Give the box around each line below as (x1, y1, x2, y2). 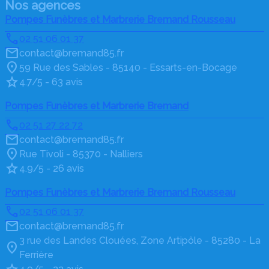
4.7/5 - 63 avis (19, 76, 83, 88)
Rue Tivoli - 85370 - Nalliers (19, 148, 143, 160)
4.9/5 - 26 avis (19, 163, 84, 175)
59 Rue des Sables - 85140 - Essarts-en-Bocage (19, 62, 237, 74)
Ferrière (19, 249, 53, 261)
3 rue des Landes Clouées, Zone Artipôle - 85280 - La (19, 235, 261, 247)
